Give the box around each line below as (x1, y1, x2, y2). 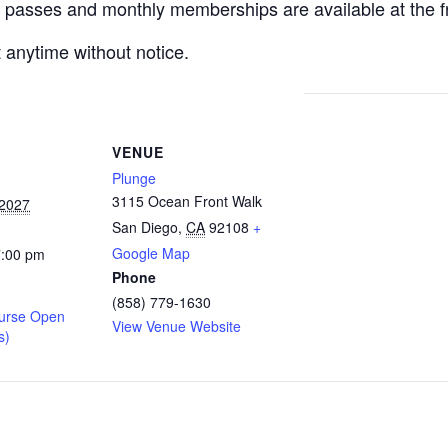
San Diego (112, 217, 178, 237)
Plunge (112, 168, 156, 188)
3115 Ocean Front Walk (112, 191, 262, 211)
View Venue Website (112, 316, 241, 336)
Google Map (112, 243, 190, 263)
